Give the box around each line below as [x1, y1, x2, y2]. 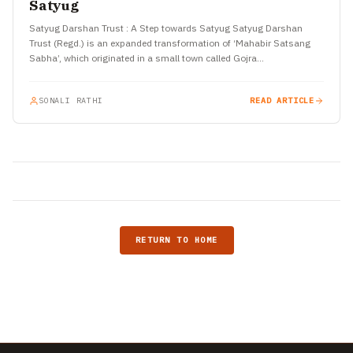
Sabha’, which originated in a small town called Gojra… [29, 51, 264, 64]
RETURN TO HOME [135, 234, 218, 245]
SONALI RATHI [39, 95, 103, 106]
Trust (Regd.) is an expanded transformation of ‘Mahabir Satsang [29, 36, 310, 49]
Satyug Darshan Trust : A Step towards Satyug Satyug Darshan [29, 21, 303, 34]
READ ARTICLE [250, 95, 314, 106]
